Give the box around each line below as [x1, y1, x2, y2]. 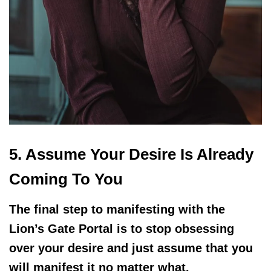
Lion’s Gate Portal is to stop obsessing [9, 222, 234, 236]
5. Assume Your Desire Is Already [9, 145, 253, 164]
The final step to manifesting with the [9, 203, 225, 217]
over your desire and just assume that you [9, 241, 253, 255]
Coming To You [9, 170, 123, 189]
